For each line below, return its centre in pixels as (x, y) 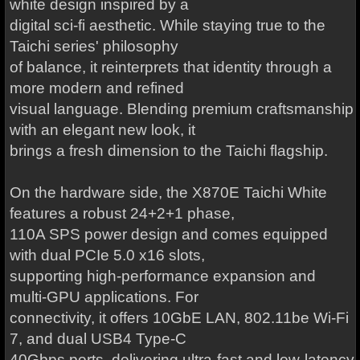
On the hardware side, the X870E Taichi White (168, 192)
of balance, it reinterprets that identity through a (170, 67)
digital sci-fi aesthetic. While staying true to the (167, 25)
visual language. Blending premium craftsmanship (181, 109)
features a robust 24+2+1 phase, (122, 213)
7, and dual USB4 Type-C (98, 339)
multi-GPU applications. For (104, 297)
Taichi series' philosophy (94, 46)
